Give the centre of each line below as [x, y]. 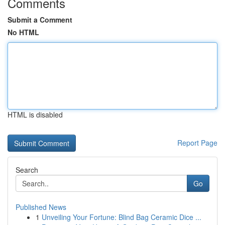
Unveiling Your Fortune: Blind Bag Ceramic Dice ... [122, 217]
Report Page [197, 143]
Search [27, 170]
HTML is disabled [35, 115]
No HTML [23, 32]
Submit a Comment [40, 20]
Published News [41, 207]
